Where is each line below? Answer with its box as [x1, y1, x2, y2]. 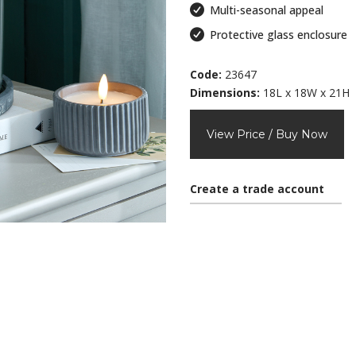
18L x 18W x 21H [260, 85, 350, 100]
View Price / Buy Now [207, 127, 327, 141]
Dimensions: [190, 85, 260, 100]
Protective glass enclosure [210, 27, 348, 42]
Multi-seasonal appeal [210, 2, 324, 17]
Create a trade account [190, 181, 327, 196]
